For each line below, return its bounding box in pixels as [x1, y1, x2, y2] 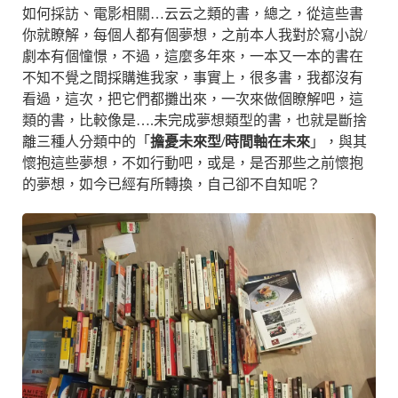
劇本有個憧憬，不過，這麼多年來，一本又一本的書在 [22, 48, 363, 64]
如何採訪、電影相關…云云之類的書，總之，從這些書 [22, 5, 363, 21]
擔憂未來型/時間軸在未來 [150, 133, 310, 149]
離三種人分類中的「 [22, 133, 150, 149]
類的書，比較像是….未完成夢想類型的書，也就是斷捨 [22, 112, 367, 128]
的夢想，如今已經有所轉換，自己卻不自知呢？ [22, 176, 321, 192]
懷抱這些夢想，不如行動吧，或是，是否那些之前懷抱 [22, 155, 363, 171]
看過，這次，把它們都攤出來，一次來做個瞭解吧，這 [22, 91, 363, 107]
